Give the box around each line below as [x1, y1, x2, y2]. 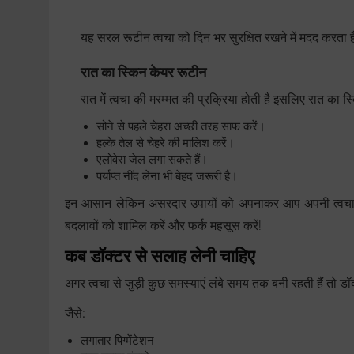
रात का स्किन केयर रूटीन [81, 64, 206, 81]
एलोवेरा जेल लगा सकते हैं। [96, 153, 208, 168]
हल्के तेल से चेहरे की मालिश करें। [96, 136, 235, 151]
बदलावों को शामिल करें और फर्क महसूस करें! [65, 218, 262, 234]
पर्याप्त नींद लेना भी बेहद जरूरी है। [96, 169, 238, 184]
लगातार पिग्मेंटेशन [81, 333, 154, 348]
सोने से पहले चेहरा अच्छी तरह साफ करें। [96, 119, 265, 134]
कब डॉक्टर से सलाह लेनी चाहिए [65, 247, 255, 267]
